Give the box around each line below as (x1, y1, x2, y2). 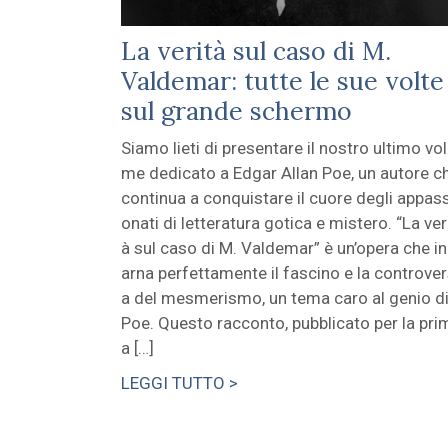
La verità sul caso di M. (120, 35, 391, 68)
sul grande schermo (120, 95, 352, 128)
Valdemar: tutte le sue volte (120, 65, 444, 98)
